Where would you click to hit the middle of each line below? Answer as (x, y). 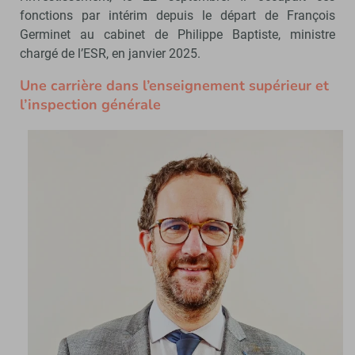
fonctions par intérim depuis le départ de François (177, 15)
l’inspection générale (90, 104)
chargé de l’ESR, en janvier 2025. (110, 53)
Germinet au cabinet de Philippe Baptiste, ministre (177, 34)
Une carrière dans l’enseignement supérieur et (174, 85)
